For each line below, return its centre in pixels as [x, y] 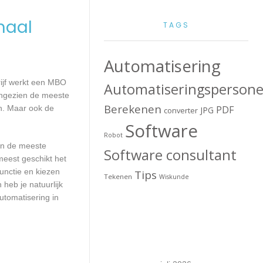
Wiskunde [174, 177]
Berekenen [133, 109]
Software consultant [171, 155]
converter [181, 110]
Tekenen [118, 176]
